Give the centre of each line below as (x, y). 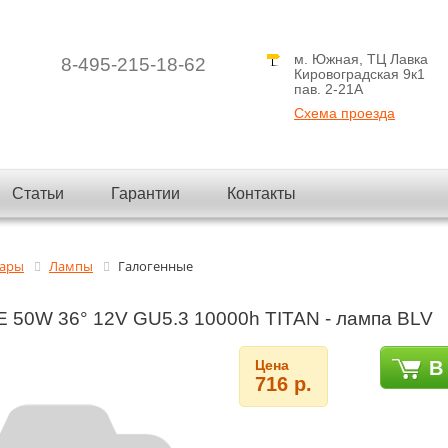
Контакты (261, 193)
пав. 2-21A (328, 89)
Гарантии (145, 193)
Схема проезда (344, 113)
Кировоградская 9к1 (359, 74)
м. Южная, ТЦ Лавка (361, 59)
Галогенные (155, 266)
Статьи (38, 193)
